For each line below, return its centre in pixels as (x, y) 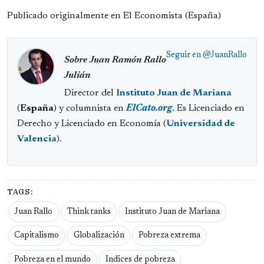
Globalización (99, 236)
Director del (90, 93)
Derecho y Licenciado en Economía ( (92, 124)
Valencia (37, 139)
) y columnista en (90, 109)
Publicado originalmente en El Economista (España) (114, 16)
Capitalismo (37, 236)
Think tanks (89, 212)
